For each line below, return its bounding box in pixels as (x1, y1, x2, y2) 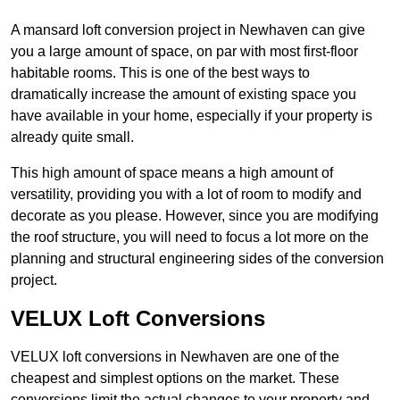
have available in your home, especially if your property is (11, 108, 372, 124)
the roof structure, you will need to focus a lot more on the (11, 229, 369, 246)
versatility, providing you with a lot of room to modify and (11, 187, 362, 203)
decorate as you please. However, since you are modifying (11, 208, 379, 224)
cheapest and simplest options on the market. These (11, 371, 339, 387)
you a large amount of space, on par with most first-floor (11, 44, 358, 60)
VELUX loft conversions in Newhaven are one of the (11, 349, 339, 365)
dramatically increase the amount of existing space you (11, 87, 356, 103)
